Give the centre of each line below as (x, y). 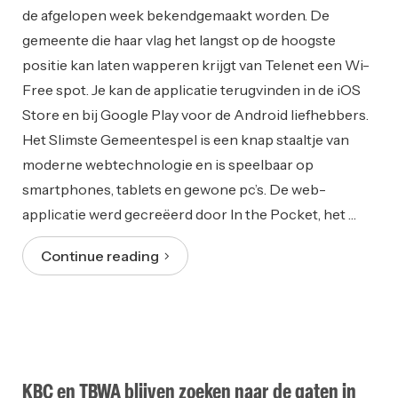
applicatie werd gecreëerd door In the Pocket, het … (189, 214)
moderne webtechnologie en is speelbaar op (168, 164)
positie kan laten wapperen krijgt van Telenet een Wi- (196, 64)
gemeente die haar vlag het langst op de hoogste (179, 40)
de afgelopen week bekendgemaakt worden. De (176, 15)
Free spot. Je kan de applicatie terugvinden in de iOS (191, 89)
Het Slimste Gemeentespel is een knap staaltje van (186, 139)
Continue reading (103, 255)
